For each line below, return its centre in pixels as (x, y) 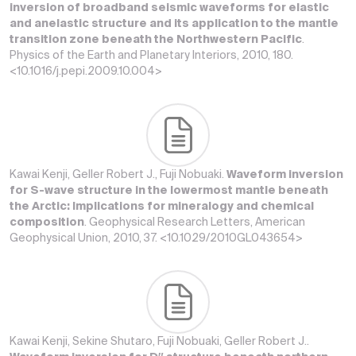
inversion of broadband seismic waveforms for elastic (169, 8)
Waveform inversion (285, 175)
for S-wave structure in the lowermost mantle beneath (169, 191)
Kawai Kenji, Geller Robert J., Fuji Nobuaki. (118, 175)
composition (47, 222)
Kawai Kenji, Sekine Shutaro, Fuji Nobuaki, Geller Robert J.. (159, 342)
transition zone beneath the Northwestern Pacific (156, 40)
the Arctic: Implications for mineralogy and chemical (162, 207)
